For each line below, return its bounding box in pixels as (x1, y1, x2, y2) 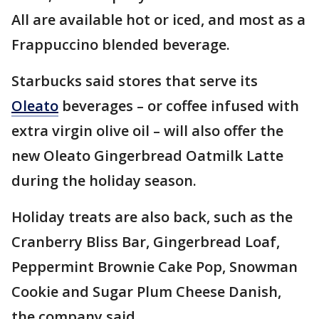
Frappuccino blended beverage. (11, 34, 234, 54)
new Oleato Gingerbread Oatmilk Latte (11, 145, 283, 165)
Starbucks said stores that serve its (11, 70, 258, 90)
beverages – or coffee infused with (58, 95, 299, 115)
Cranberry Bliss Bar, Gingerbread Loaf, (11, 231, 280, 251)
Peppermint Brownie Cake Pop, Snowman (11, 256, 298, 276)
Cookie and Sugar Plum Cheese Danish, (11, 281, 281, 301)
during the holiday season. (11, 170, 197, 190)
